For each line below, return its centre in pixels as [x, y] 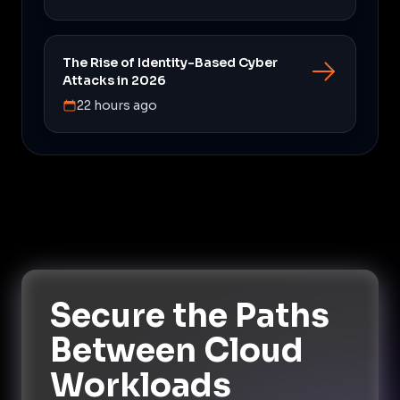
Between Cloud [177, 350]
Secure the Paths [190, 315]
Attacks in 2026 [114, 80]
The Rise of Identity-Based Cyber [170, 62]
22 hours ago [117, 105]
